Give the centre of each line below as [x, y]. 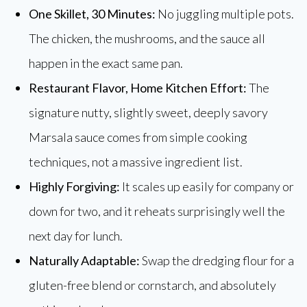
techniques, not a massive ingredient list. [136, 162]
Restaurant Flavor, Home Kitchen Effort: [138, 88]
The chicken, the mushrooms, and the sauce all [147, 38]
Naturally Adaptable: [84, 260]
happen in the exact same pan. [106, 63]
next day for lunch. [76, 236]
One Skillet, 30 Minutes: [92, 14]
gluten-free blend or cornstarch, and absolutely [152, 285]
